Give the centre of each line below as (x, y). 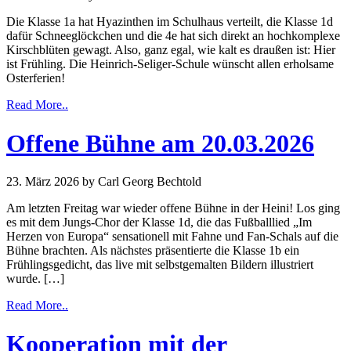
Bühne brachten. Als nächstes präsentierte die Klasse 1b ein (153, 251)
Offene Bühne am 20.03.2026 (160, 143)
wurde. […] (35, 279)
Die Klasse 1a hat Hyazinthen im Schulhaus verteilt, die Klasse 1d (170, 22)
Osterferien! (36, 78)
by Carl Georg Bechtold (142, 182)
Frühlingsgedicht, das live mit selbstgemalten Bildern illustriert (160, 265)
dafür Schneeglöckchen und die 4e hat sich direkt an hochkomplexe (173, 36)
